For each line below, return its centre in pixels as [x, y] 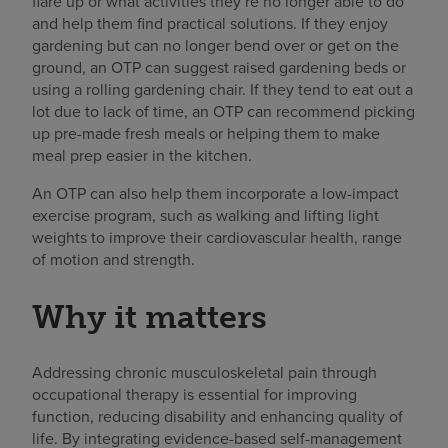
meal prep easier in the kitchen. [142, 155]
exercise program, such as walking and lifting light [205, 215]
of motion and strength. [113, 259]
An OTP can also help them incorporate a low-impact [215, 193]
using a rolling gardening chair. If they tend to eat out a [222, 89]
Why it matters [149, 316]
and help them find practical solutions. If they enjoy [210, 23]
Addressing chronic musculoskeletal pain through [204, 373]
